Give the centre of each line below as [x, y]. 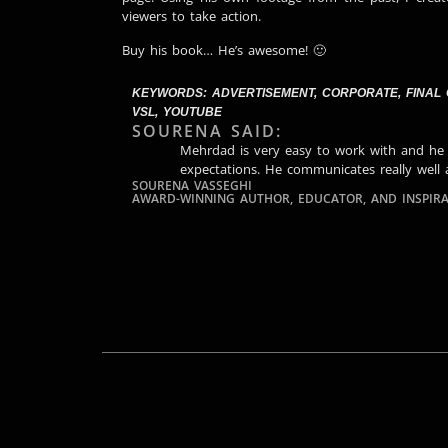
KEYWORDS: [172, 93]
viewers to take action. [191, 16]
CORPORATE [360, 93]
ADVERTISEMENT [263, 93]
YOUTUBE [192, 112]
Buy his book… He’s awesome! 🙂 [224, 49]
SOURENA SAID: [207, 131]
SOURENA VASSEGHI [192, 186]
